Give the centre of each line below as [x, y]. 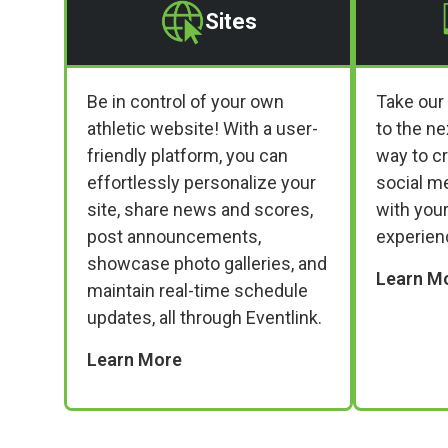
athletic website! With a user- [202, 128]
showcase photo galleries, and [207, 263]
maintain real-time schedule [197, 290]
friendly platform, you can [187, 155]
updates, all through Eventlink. [204, 317]
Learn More [134, 359]
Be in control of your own [185, 101]
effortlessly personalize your [201, 182]
